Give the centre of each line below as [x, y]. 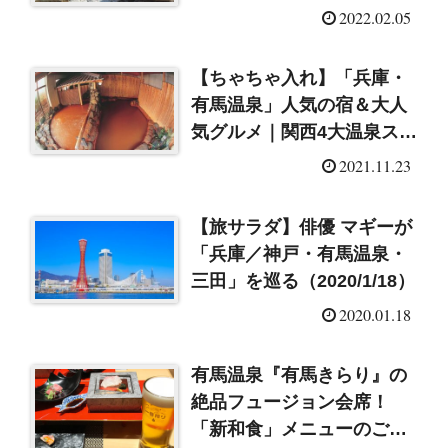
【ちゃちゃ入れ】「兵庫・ [299, 78]
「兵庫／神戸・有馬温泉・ [299, 253]
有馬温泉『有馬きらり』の [299, 375]
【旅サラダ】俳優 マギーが [302, 226]
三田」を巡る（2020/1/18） [303, 280]
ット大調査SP [248, 159]
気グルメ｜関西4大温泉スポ [304, 132]
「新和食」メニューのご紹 [299, 429]
